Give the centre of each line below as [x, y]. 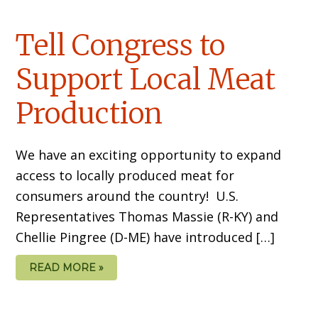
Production [89, 114]
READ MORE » [67, 268]
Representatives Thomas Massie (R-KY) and [147, 217]
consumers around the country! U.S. [127, 196]
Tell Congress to [121, 46]
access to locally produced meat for [125, 176]
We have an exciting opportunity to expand [149, 155]
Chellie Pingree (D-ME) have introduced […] [146, 237]
